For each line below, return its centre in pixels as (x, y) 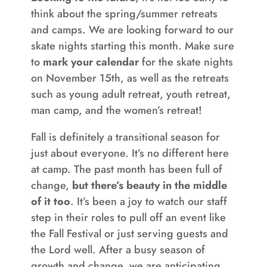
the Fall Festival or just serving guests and (129, 234)
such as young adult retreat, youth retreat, (131, 94)
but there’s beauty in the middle (149, 185)
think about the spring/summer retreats (124, 14)
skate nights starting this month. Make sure (132, 46)
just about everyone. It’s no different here (130, 153)
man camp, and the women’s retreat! (116, 110)
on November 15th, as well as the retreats (130, 78)
